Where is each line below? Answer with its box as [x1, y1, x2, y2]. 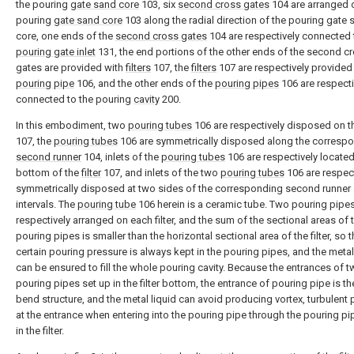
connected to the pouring [16, 93, 134, 105]
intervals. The [16, 198, 77, 210]
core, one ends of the [16, 30, 115, 42]
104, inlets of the [81, 151, 161, 163]
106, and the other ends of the [74, 77, 215, 89]
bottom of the [16, 167, 81, 179]
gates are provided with [16, 62, 126, 73]
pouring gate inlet [16, 46, 96, 58]
